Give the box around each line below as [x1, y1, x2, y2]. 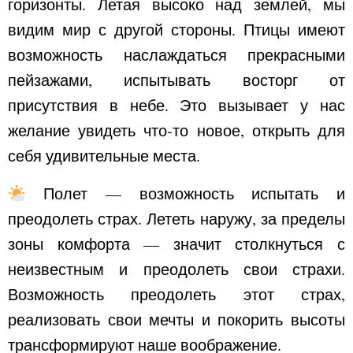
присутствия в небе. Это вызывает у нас [8, 95, 345, 116]
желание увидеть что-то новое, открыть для [8, 120, 345, 141]
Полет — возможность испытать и [25, 183, 345, 204]
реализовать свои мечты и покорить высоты [8, 309, 345, 330]
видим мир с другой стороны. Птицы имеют [8, 19, 345, 40]
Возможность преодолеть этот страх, [8, 284, 345, 305]
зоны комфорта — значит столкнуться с [8, 233, 345, 255]
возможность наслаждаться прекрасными [8, 44, 345, 65]
